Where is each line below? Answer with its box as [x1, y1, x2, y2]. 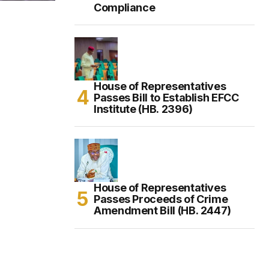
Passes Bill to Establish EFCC [94, 91, 239, 104]
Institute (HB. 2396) [94, 102, 193, 115]
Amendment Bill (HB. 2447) [94, 204, 231, 217]
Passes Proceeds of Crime [94, 192, 228, 205]
